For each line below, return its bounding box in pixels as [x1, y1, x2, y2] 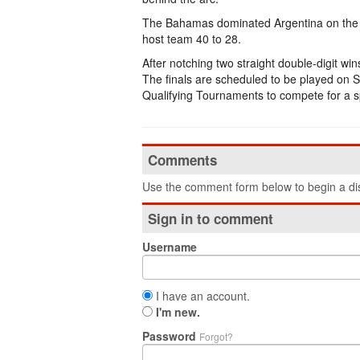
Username [142, 239, 197, 255]
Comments [148, 150, 217, 170]
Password [142, 328, 199, 344]
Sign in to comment [148, 209, 273, 228]
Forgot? [199, 329, 233, 343]
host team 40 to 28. [142, 31, 241, 47]
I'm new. [156, 304, 200, 320]
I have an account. [153, 288, 250, 304]
